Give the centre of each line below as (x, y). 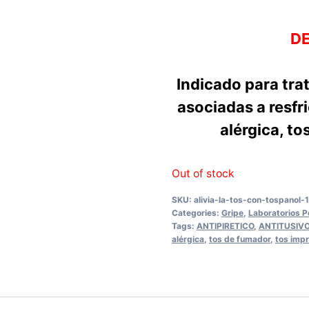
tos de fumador (239, 239)
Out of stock (203, 173)
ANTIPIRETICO (225, 226)
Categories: (196, 212)
